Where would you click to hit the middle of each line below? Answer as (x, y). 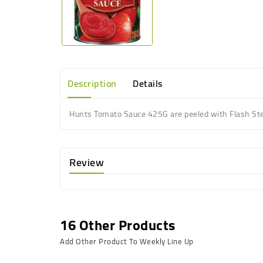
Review (87, 162)
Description (92, 83)
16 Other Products (118, 225)
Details (148, 83)
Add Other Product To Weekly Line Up (127, 241)
